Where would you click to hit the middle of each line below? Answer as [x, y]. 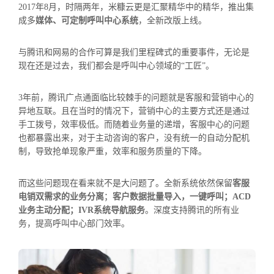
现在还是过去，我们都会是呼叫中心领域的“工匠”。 [116, 65]
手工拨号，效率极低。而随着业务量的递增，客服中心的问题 [134, 124]
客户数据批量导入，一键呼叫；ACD [182, 196]
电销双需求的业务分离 [61, 196]
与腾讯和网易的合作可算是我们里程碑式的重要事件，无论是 [134, 52]
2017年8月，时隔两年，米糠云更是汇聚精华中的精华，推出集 [136, 7]
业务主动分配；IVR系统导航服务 [82, 210]
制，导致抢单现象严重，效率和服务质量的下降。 [113, 151]
